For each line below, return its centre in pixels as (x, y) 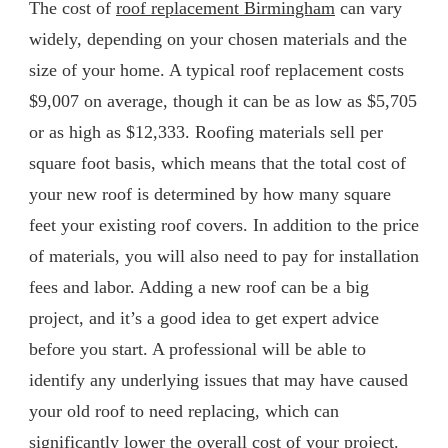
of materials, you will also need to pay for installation (224, 255)
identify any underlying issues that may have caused (218, 379)
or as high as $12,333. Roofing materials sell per (206, 131)
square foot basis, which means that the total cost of (217, 162)
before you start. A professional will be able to (197, 348)
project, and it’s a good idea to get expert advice (204, 317)
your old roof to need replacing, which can (184, 410)
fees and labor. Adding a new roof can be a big (199, 286)
